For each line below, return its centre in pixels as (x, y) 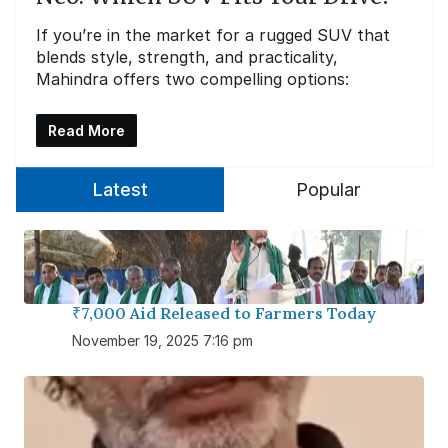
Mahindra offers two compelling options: (192, 78)
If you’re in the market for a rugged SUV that (213, 34)
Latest (120, 189)
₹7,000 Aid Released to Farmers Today (224, 312)
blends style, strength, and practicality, (187, 56)
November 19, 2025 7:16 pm (162, 340)
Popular (328, 189)
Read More (86, 130)
